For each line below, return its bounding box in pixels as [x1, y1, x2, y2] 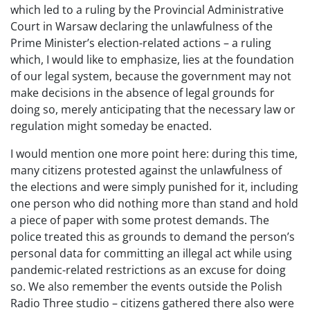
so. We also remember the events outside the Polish [10, 279, 282, 294]
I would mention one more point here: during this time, [10, 146, 298, 161]
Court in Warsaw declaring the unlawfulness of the [10, 19, 273, 34]
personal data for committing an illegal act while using [10, 246, 292, 261]
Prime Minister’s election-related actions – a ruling [10, 35, 271, 51]
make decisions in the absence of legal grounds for [10, 85, 275, 100]
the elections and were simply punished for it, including [10, 179, 298, 194]
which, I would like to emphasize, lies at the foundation [10, 52, 294, 67]
